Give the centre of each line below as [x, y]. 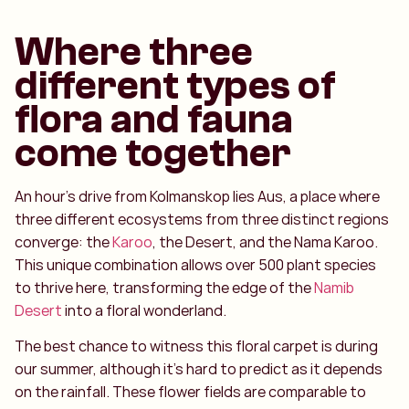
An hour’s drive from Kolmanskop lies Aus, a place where [197, 196]
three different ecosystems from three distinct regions [202, 219]
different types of [175, 85]
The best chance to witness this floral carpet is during [196, 346]
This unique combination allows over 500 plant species [195, 264]
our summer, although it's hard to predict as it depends [199, 369]
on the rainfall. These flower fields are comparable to [190, 392]
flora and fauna [154, 119]
